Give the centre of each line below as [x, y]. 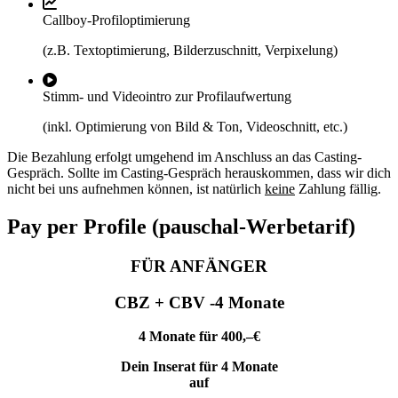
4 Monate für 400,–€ [199, 337]
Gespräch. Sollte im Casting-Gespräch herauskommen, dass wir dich [199, 173]
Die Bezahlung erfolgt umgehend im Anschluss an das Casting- [184, 157]
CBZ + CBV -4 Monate [199, 302]
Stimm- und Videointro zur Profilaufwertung [167, 97]
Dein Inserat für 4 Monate [199, 367]
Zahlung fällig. [338, 189]
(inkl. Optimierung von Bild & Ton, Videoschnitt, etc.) [195, 127]
